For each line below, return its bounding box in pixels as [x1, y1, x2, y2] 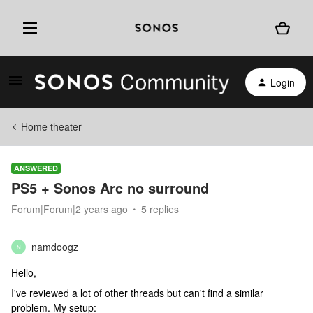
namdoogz [31, 240, 78, 254]
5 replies [141, 202, 179, 216]
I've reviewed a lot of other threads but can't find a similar [11, 286, 263, 300]
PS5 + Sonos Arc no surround [11, 177, 209, 198]
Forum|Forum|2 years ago [11, 202, 128, 216]
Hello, [11, 265, 36, 279]
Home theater [21, 119, 82, 133]
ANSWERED [14, 163, 58, 173]
